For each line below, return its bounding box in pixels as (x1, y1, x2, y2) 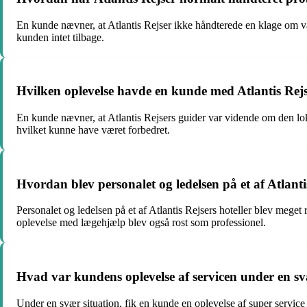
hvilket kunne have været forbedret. (16, 124, 170, 136)
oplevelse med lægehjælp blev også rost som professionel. (16, 217, 266, 229)
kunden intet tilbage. (16, 31, 104, 43)
